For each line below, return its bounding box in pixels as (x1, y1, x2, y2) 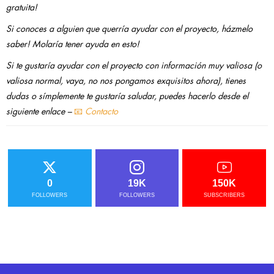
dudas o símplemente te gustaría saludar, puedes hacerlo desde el (6, 92, 248, 101)
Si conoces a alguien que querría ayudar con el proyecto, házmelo (6, 24, 253, 34)
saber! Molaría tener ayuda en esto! (6, 40, 139, 49)
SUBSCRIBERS (204, 192, 245, 199)
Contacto (85, 107, 118, 116)
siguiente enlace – (6, 107, 74, 116)
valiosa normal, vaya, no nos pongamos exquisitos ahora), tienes (6, 76, 246, 86)
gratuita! (6, 3, 37, 12)
